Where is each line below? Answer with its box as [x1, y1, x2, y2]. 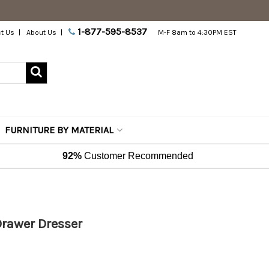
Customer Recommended [82, 151, 194, 161]
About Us [26, 28, 57, 37]
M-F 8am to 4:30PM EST [158, 28, 237, 37]
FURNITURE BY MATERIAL [5, 124, 113, 136]
